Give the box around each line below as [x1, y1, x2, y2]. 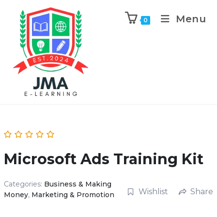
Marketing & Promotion [31, 190, 114, 199]
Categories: [3, 180, 44, 188]
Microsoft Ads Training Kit [3, 150, 203, 168]
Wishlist [138, 186, 168, 196]
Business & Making [44, 180, 111, 188]
